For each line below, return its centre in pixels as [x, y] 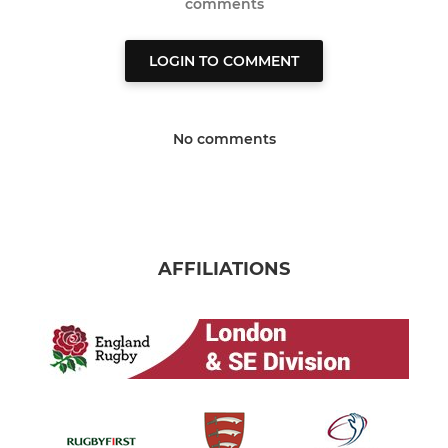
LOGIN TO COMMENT [224, 61]
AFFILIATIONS [224, 269]
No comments [224, 139]
